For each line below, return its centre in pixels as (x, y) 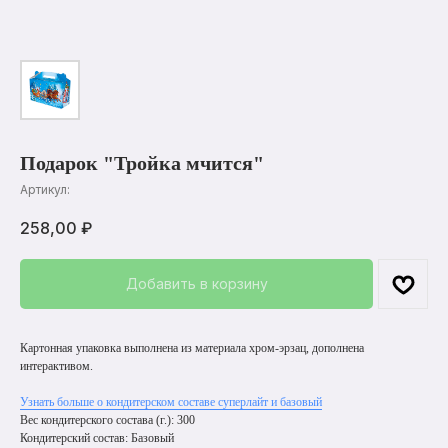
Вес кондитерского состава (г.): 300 (107, 420)
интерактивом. (56, 366)
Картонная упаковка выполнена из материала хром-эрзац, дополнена (192, 348)
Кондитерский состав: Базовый (97, 438)
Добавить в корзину (196, 284)
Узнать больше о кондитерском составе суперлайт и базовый (171, 402)
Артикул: (45, 189)
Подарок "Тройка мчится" (142, 163)
